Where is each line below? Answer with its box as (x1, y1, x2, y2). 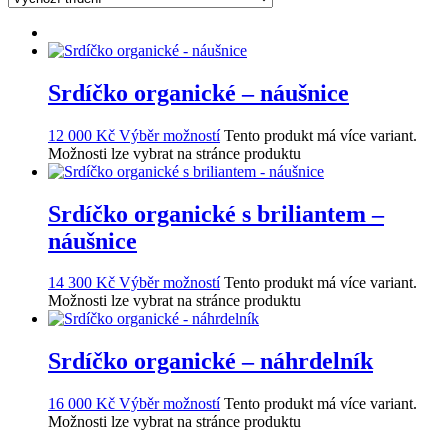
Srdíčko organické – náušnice (48, 79, 349, 106)
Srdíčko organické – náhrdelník (48, 348, 373, 375)
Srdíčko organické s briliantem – (48, 200, 384, 227)
